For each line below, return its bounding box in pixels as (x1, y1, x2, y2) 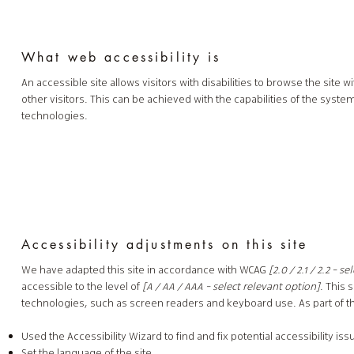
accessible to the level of (21, 279, 142, 295)
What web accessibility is (21, 48, 221, 66)
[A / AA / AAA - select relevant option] (141, 279, 320, 295)
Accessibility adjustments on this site (21, 235, 308, 253)
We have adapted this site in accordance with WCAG (21, 262, 266, 278)
